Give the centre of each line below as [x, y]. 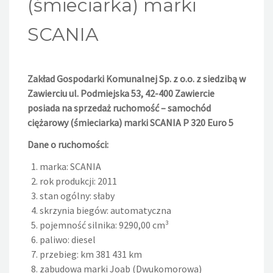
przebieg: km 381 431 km [91, 254]
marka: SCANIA [70, 167]
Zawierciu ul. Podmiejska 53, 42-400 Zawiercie [121, 94]
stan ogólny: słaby [77, 196]
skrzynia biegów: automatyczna [105, 211]
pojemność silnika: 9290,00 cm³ [104, 225]
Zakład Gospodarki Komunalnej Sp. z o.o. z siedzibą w [136, 79]
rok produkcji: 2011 [78, 181]
